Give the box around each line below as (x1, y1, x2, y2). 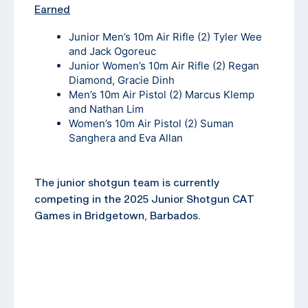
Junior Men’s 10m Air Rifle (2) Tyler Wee (69, 30, 262, 43)
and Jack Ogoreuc (69, 44, 156, 58)
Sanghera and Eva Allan (69, 131, 183, 144)
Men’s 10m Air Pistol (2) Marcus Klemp (69, 87, 254, 101)
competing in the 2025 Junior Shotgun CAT (34, 192, 254, 205)
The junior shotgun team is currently (34, 175, 220, 188)
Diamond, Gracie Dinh (69, 73, 175, 87)
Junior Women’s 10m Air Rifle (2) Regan (69, 58, 259, 72)
